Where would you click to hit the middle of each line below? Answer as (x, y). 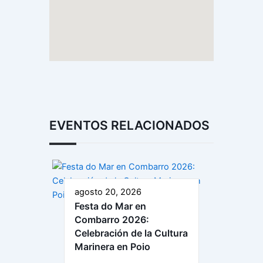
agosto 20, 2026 (108, 192)
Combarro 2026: (112, 220)
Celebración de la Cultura (131, 233)
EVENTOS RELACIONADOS (129, 126)
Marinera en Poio (112, 247)
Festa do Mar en (110, 206)
